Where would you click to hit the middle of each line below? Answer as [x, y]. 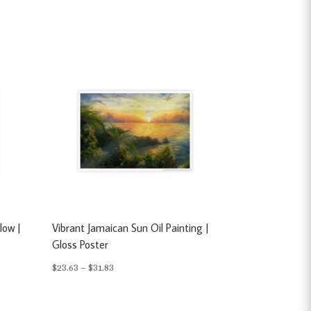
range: [127, 284]
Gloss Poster [81, 244]
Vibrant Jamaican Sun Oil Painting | [131, 227]
